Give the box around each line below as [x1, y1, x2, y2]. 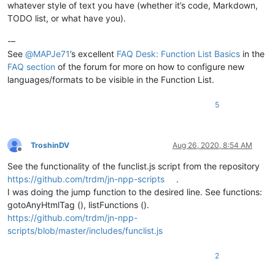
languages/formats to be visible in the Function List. [7, 74, 214, 85]
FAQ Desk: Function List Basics [117, 48, 240, 59]
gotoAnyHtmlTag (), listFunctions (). [7, 199, 149, 210]
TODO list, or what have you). [7, 12, 126, 23]
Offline [19, 149, 42, 159]
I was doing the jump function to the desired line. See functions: [7, 186, 262, 197]
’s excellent [70, 48, 117, 59]
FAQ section [7, 61, 55, 72]
